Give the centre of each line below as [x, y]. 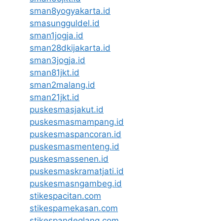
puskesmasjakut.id [67, 109]
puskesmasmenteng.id [74, 146]
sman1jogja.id [56, 35]
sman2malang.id [62, 85]
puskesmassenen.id [69, 159]
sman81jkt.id [55, 72]
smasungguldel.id [65, 23]
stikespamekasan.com [74, 208]
